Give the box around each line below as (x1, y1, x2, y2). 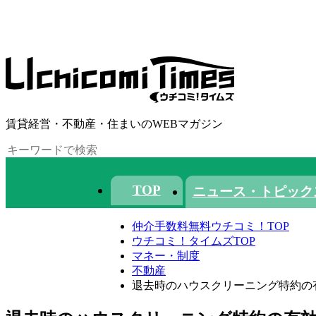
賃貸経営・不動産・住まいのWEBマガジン (6, 118, 223, 130)
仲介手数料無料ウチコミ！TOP (132, 220, 289, 233)
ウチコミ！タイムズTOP (132, 235, 255, 248)
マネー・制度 (132, 250, 200, 262)
